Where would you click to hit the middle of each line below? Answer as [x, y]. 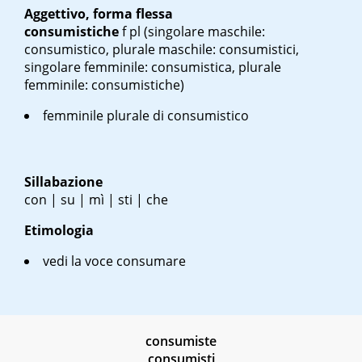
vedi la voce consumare [114, 261]
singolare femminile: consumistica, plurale [153, 67]
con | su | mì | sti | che [96, 200]
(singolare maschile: [203, 32]
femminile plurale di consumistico [146, 116]
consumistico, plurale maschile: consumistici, [162, 50]
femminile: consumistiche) [104, 85]
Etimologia [59, 231]
